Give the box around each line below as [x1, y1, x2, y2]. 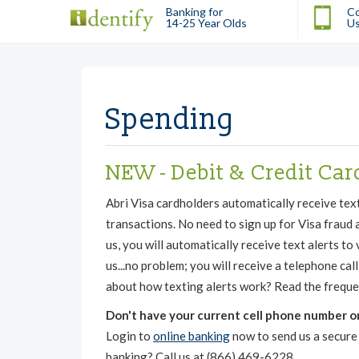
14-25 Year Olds [166, 15, 247, 30]
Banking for [166, 4, 223, 18]
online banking [153, 328, 230, 343]
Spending [106, 102, 236, 138]
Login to [106, 328, 153, 343]
